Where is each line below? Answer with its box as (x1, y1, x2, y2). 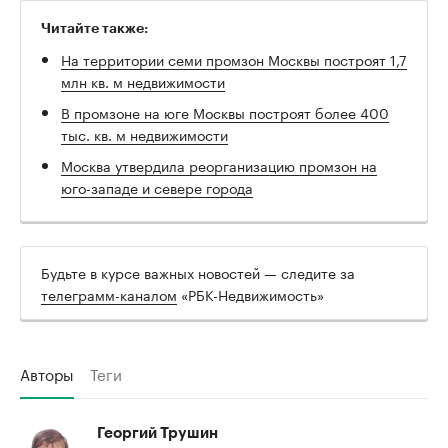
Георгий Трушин (97, 425, 218, 441)
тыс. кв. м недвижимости (61, 122, 228, 145)
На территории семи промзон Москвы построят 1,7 (61, 47, 407, 70)
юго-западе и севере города (61, 175, 253, 198)
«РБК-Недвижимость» (177, 282, 324, 305)
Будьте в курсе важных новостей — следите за (41, 260, 355, 283)
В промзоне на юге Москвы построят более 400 (61, 100, 389, 123)
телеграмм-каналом (41, 282, 177, 305)
